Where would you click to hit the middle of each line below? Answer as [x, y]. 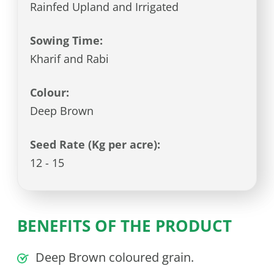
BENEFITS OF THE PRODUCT [125, 226]
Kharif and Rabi [70, 59]
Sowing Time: [70, 41]
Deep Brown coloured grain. [115, 257]
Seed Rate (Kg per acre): [98, 145]
